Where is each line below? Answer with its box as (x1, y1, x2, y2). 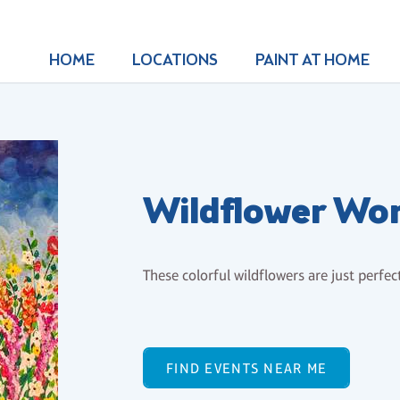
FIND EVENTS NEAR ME (166, 359, 328, 377)
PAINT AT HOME (254, 50, 370, 71)
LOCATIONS (131, 50, 218, 71)
